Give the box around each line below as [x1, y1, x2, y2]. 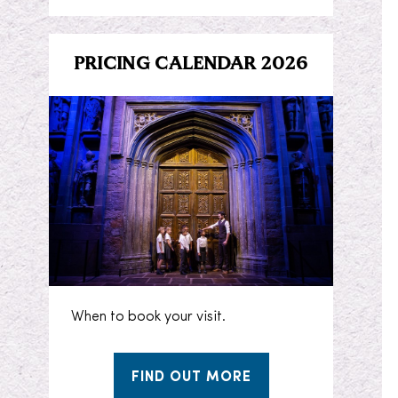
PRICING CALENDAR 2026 [74, 56, 308, 75]
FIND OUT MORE [131, 370, 251, 385]
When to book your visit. [71, 309, 227, 324]
